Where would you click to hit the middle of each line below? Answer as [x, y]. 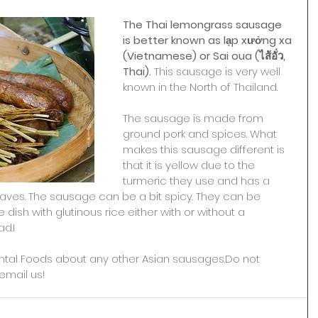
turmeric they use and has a [198, 181]
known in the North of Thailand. [200, 87]
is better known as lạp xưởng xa [209, 40]
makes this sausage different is [205, 149]
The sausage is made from [194, 118]
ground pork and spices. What [201, 134]
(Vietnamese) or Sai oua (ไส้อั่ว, [205, 56]
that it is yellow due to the [190, 165]
